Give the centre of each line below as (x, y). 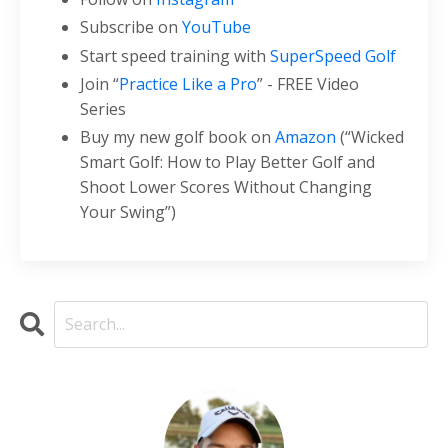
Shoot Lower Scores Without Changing (226, 186)
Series (105, 108)
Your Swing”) (128, 211)
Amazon (305, 136)
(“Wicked (370, 136)
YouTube (216, 27)
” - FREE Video (308, 83)
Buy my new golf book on (177, 136)
